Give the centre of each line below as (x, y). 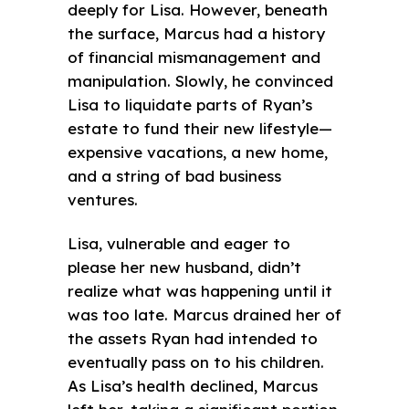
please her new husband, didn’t (184, 267)
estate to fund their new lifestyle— (200, 128)
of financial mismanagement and (194, 57)
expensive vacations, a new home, (198, 152)
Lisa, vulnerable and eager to (179, 243)
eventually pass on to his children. (196, 362)
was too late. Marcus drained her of (204, 314)
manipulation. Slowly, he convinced (200, 80)
